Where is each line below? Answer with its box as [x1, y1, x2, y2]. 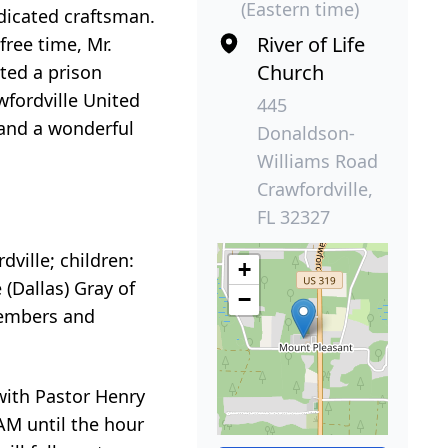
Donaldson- [257, 120, 356, 145]
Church [257, 58, 325, 86]
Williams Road [257, 148, 379, 173]
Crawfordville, [257, 176, 374, 201]
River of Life [257, 30, 366, 58]
